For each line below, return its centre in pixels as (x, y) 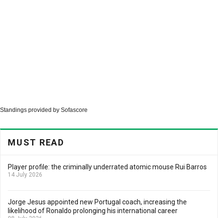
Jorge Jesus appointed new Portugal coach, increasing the (97, 202)
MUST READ (36, 142)
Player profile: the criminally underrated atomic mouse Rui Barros (107, 167)
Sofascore (74, 110)
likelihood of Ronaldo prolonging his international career (93, 211)
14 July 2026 (25, 175)
